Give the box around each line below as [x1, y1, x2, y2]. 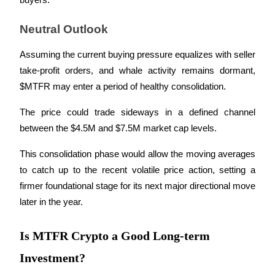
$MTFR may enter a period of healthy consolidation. [20, 81, 228, 91]
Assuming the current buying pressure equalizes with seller [20, 49, 255, 60]
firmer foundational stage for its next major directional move [20, 180, 255, 191]
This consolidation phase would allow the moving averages [20, 149, 255, 159]
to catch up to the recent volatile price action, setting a [20, 165, 255, 175]
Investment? [20, 250, 85, 265]
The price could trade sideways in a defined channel [20, 107, 255, 117]
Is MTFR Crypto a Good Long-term [20, 228, 210, 242]
